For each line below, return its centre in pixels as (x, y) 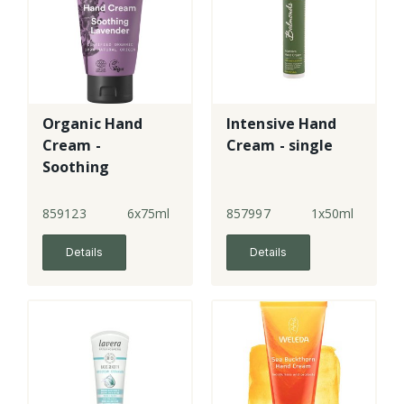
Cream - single (280, 146)
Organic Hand (93, 124)
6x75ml (148, 214)
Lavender (77, 189)
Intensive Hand (282, 124)
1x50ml (332, 214)
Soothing (76, 167)
